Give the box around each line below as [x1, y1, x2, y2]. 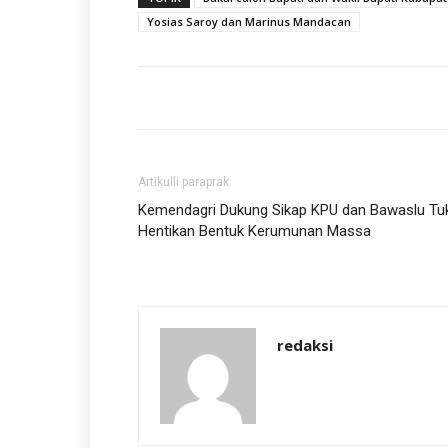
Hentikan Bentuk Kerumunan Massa [138, 222, 371, 240]
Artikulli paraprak [138, 175, 229, 189]
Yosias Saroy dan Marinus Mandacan [147, 14, 351, 29]
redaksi [277, 335, 333, 355]
